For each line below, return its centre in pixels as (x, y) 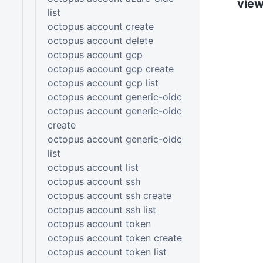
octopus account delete (100, 40)
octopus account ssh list (102, 209)
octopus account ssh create (109, 195)
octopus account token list (107, 252)
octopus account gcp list (103, 82)
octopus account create (100, 26)
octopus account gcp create (110, 68)
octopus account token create (114, 237)
